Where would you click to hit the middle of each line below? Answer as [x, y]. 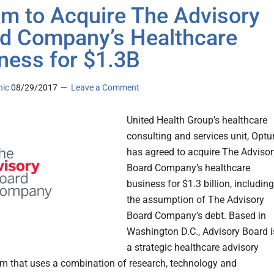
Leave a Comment [105, 88]
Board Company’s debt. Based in [196, 216]
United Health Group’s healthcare [197, 120]
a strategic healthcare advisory [193, 248]
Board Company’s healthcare [188, 168]
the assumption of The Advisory [195, 200]
